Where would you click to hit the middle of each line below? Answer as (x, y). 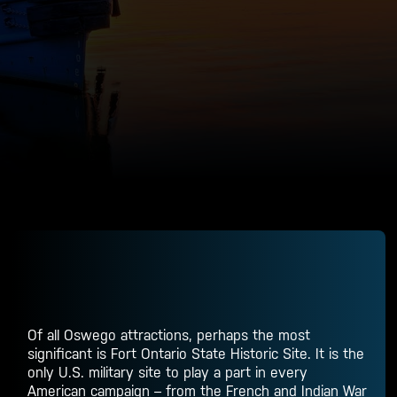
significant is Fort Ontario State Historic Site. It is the (196, 354)
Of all (46, 335)
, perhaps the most (250, 335)
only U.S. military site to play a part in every (168, 373)
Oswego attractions (127, 335)
